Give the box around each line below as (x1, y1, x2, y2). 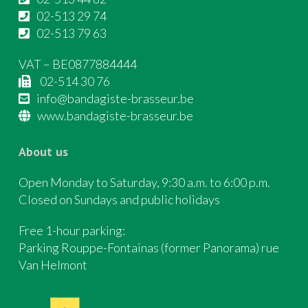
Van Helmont (19, 257, 87, 273)
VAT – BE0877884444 (19, 56, 137, 72)
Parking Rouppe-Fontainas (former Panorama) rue (19, 240, 279, 256)
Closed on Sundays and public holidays (19, 192, 220, 208)
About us (19, 144, 68, 160)
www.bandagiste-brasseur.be (37, 108, 193, 124)
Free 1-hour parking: (19, 223, 125, 239)
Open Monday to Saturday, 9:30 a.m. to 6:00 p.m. (19, 175, 270, 190)
